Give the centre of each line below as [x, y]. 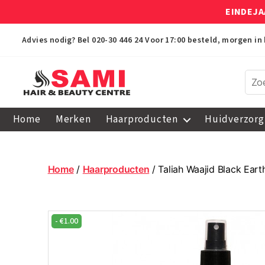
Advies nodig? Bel [57, 40]
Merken [73, 119]
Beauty [41, 153]
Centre [40, 166]
